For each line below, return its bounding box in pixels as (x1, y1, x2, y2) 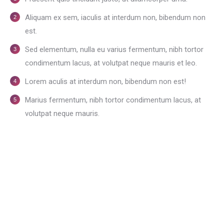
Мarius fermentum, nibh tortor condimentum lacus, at (25, 95, 201, 104)
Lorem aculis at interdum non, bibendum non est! (25, 77, 186, 86)
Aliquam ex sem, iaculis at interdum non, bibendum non (25, 13, 205, 22)
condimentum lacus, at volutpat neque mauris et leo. (25, 58, 197, 67)
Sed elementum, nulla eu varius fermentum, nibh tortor (25, 45, 203, 54)
